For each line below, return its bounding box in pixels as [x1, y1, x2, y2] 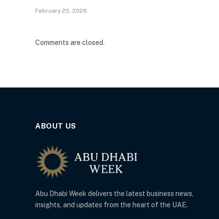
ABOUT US [35, 122, 76, 131]
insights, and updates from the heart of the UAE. [35, 201, 188, 209]
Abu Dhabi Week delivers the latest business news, [35, 190, 194, 198]
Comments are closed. [35, 39, 105, 47]
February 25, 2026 [35, 7, 87, 15]
